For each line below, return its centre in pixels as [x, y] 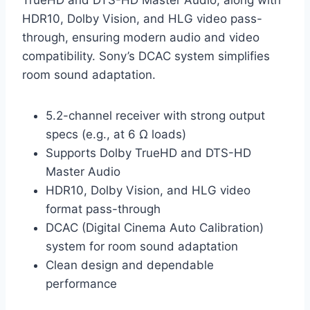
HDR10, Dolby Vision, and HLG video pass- [142, 19]
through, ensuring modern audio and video [141, 38]
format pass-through [103, 209]
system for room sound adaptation [142, 247]
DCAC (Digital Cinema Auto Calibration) [155, 228]
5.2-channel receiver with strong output [155, 116]
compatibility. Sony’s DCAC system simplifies [146, 56]
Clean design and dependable [130, 265]
